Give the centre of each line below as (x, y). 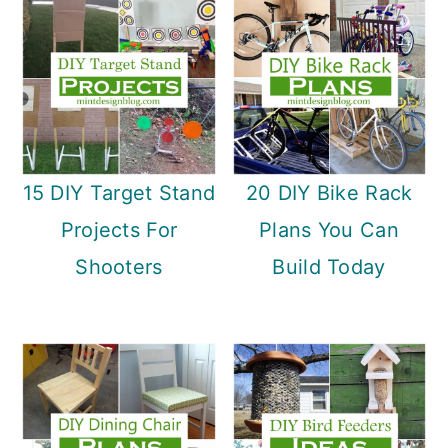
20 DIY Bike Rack (329, 193)
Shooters (119, 267)
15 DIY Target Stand (119, 193)
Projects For (119, 230)
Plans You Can (329, 230)
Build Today (329, 267)
